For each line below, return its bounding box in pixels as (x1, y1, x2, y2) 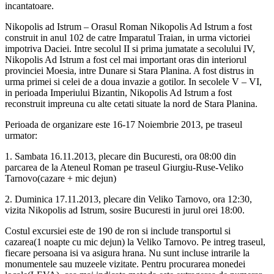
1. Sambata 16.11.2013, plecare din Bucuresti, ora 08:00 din (5, 150, 236, 161)
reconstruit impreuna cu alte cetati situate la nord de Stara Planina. (5, 98, 257, 109)
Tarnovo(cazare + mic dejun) (5, 172, 116, 183)
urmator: (5, 130, 37, 141)
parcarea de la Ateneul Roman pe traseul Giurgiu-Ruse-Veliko (5, 161, 243, 172)
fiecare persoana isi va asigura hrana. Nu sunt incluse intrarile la (5, 247, 250, 258)
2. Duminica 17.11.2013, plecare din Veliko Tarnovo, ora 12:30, (5, 193, 252, 204)
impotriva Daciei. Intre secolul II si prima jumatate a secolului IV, (5, 43, 255, 54)
